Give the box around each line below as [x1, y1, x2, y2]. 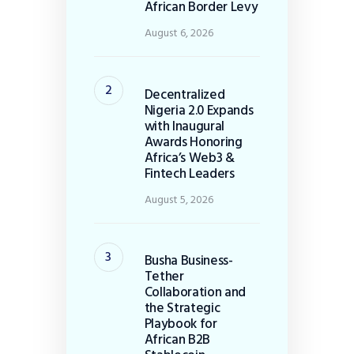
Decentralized [144, 83, 225, 105]
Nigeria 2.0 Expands [144, 99, 254, 121]
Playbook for [144, 313, 217, 335]
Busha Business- [144, 250, 233, 272]
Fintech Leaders [144, 162, 235, 184]
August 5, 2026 [144, 190, 213, 209]
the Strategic [144, 297, 220, 319]
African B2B [144, 329, 211, 351]
